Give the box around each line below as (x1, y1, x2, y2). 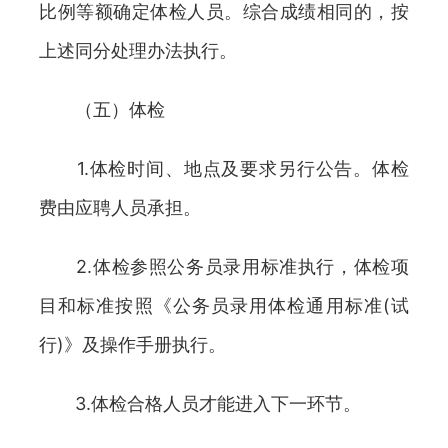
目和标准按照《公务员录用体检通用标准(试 (39, 295, 409, 316)
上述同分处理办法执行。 (39, 40, 237, 61)
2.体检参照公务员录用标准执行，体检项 (39, 256, 409, 277)
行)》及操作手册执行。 (39, 334, 226, 355)
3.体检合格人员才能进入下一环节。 (39, 393, 361, 414)
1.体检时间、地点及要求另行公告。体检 (39, 158, 409, 179)
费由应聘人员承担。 (39, 197, 201, 218)
